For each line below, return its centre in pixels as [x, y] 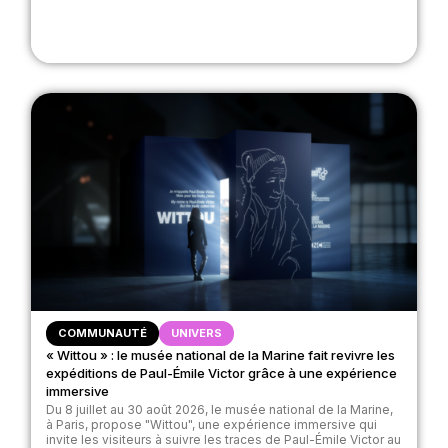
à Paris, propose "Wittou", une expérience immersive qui [211, 424]
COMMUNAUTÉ [102, 332]
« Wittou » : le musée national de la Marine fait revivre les [220, 354]
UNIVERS [196, 332]
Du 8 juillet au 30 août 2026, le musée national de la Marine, [219, 409]
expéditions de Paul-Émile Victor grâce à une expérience [221, 372]
